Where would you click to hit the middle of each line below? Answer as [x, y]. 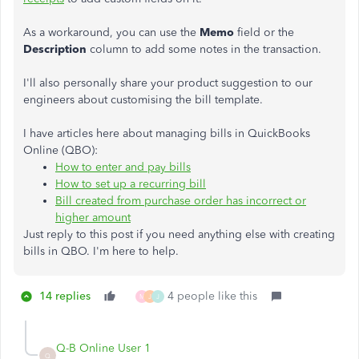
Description [55, 49]
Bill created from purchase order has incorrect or [181, 201]
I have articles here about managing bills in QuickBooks [167, 133]
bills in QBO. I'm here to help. [101, 251]
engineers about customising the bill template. [143, 100]
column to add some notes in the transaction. [204, 49]
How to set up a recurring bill [131, 184]
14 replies [65, 296]
